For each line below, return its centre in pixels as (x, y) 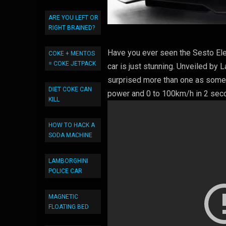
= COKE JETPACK (72, 64)
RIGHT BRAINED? (72, 28)
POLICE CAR (65, 171)
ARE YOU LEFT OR (73, 18)
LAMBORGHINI (68, 161)
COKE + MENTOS (72, 53)
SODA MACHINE (70, 135)
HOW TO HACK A (72, 125)
